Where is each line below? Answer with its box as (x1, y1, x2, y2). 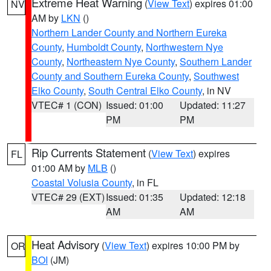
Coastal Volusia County (31, 175, 132, 189)
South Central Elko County (88, 83, 202, 97)
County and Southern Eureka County (31, 69, 189, 83)
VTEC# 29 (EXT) (31, 190, 105, 204)
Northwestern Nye (146, 40, 223, 54)
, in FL (132, 175, 158, 189)
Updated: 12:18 (180, 190, 246, 204)
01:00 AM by (31, 161, 88, 175)
